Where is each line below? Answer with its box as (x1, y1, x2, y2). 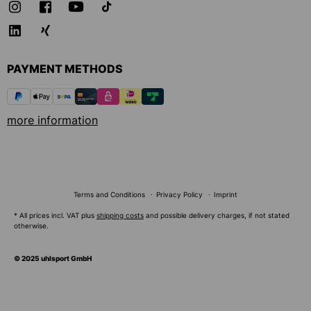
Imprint (214, 190, 237, 199)
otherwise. (14, 221, 49, 230)
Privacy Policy (156, 190, 203, 199)
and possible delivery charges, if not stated (144, 211, 289, 220)
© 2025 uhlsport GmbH (14, 254, 92, 263)
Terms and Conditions (74, 190, 145, 199)
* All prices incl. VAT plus (14, 211, 96, 220)
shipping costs (96, 211, 144, 220)
